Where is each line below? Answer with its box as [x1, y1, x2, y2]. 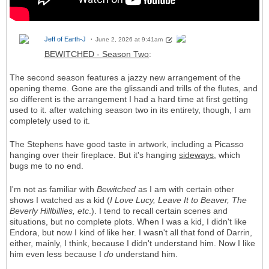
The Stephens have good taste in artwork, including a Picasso [10, 139, 244, 149]
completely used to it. [10, 115, 90, 125]
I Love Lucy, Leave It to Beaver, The [110, 195, 247, 205]
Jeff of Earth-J [44, 35, 86, 43]
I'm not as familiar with [10, 184, 97, 194]
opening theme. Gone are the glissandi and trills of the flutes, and [10, 83, 258, 93]
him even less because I [10, 249, 104, 259]
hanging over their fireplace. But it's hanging [10, 150, 179, 160]
